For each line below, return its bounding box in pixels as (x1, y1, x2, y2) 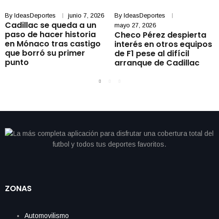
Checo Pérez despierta (114, 29, 206, 41)
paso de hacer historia (5, 29, 96, 40)
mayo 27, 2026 (114, 22, 156, 29)
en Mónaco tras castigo (5, 38, 101, 49)
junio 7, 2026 (68, 12, 104, 19)
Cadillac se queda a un (5, 20, 96, 31)
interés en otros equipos (114, 39, 212, 50)
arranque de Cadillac (114, 57, 203, 68)
